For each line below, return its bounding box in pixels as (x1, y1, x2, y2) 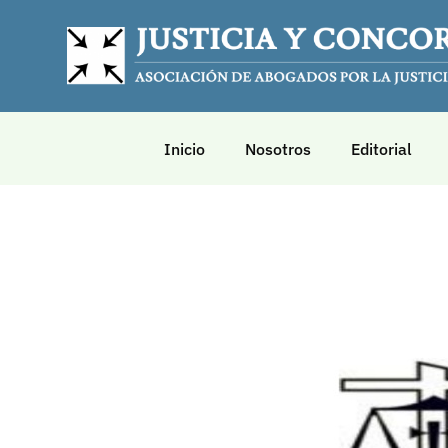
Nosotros (244, 138, 311, 159)
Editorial (350, 138, 412, 159)
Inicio (163, 138, 205, 159)
